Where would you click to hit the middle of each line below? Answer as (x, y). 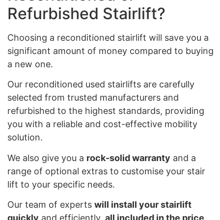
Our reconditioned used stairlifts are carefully (101, 84)
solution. (25, 137)
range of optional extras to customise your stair (106, 171)
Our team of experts (51, 205)
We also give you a (47, 158)
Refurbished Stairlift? (86, 14)
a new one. (30, 64)
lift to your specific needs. (61, 184)
